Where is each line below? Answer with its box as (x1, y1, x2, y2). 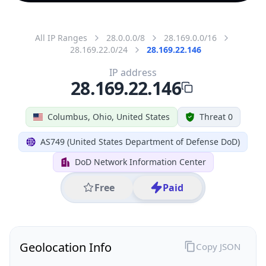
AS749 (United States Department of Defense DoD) (40, 135, 240, 147)
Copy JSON (195, 240, 240, 252)
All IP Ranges (35, 31, 87, 43)
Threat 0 (199, 110, 233, 122)
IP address (109, 65, 157, 79)
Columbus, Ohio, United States (47, 110, 170, 122)
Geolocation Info (20, 239, 112, 255)
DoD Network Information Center (74, 156, 206, 167)
